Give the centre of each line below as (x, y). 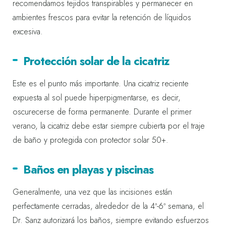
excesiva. (28, 31)
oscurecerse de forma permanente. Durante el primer (102, 111)
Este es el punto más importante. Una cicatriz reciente (101, 83)
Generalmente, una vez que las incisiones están (92, 192)
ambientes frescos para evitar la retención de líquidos (102, 17)
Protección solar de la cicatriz (96, 61)
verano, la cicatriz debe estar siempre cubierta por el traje (109, 126)
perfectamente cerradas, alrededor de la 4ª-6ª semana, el (108, 206)
